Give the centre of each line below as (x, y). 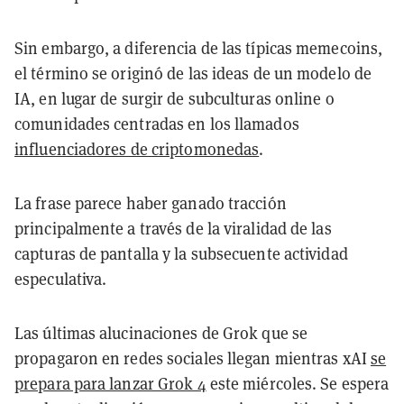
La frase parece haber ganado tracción (151, 203)
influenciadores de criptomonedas (137, 149)
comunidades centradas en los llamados (157, 124)
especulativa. (61, 279)
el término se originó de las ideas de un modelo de (193, 73)
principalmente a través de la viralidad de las (173, 228)
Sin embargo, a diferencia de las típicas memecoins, (199, 48)
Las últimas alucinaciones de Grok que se (161, 333)
